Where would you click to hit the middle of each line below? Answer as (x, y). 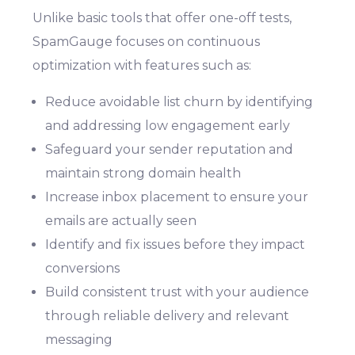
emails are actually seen (121, 221)
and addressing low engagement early (168, 126)
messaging (79, 340)
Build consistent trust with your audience (177, 292)
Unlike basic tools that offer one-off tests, (162, 18)
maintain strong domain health (143, 174)
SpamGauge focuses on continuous (147, 42)
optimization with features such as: (142, 66)
